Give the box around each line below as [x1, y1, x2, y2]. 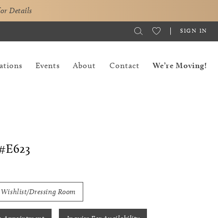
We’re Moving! [153, 60, 207, 70]
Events [36, 60, 60, 70]
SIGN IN [180, 26, 207, 34]
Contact [109, 60, 140, 70]
